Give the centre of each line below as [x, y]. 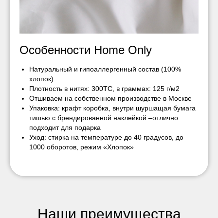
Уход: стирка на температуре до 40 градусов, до [106, 137]
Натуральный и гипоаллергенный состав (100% [105, 69]
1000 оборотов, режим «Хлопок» [82, 147]
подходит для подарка [65, 128]
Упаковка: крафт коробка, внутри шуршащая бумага [112, 108]
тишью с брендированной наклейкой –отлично [104, 118]
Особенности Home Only [86, 50]
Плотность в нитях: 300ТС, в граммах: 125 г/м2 [104, 89]
